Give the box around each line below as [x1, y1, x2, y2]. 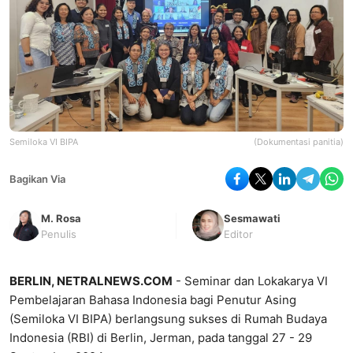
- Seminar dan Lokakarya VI [173, 273, 328, 289]
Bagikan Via [9, 173, 65, 186]
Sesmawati [224, 212, 281, 225]
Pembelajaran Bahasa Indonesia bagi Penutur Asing [9, 292, 296, 308]
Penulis [41, 228, 76, 241]
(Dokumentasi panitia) [254, 136, 344, 148]
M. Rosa [41, 212, 81, 225]
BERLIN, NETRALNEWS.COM [9, 273, 173, 289]
